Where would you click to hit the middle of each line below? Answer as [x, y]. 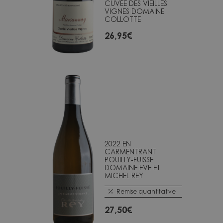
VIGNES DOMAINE [134, 11]
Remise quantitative [146, 191]
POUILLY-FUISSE [129, 159]
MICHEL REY [124, 175]
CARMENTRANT [130, 151]
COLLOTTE [123, 19]
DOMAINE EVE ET [133, 167]
